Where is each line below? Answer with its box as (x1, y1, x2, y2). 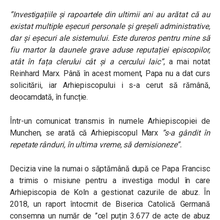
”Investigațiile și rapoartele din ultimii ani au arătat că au (10, 9, 210, 19)
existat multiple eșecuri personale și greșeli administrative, (10, 21, 210, 31)
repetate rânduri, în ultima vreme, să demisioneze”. (10, 139, 182, 149)
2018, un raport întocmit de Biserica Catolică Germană (10, 199, 210, 209)
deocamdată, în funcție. (10, 92, 88, 102)
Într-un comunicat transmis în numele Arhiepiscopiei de (10, 116, 210, 126)
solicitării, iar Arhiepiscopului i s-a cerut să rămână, (10, 80, 210, 90)
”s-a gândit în (158, 128, 210, 137)
